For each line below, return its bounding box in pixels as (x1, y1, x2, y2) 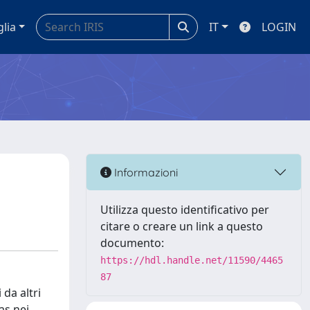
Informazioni (111, 165, 178, 179)
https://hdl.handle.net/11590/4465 (100, 255, 283, 266)
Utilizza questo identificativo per (100, 202, 269, 217)
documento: (100, 235, 164, 250)
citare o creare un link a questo (100, 219, 263, 234)
